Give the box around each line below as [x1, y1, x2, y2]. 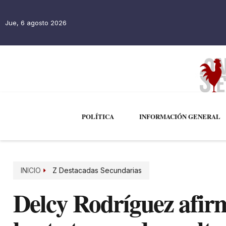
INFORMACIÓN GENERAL [139, 111, 220, 122]
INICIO [21, 166, 41, 175]
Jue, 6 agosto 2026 [5, 19, 67, 27]
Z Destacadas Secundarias [52, 166, 142, 175]
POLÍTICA [81, 111, 114, 122]
